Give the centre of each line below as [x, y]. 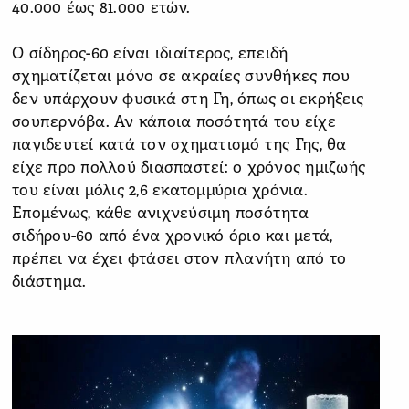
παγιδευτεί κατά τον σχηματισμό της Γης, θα [179, 145]
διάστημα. [49, 282]
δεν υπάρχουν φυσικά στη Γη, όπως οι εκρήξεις [188, 100]
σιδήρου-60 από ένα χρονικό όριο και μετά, [173, 236]
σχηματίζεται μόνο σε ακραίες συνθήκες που [181, 77]
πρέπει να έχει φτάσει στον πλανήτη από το [179, 259]
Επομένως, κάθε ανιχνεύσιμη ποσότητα [160, 214]
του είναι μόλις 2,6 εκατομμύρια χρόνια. [160, 191]
